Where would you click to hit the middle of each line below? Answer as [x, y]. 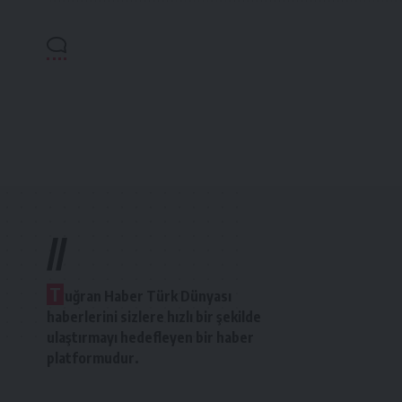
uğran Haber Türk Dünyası [148, 296]
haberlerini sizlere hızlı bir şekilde [154, 316]
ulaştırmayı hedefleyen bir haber [150, 337]
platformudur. [93, 358]
